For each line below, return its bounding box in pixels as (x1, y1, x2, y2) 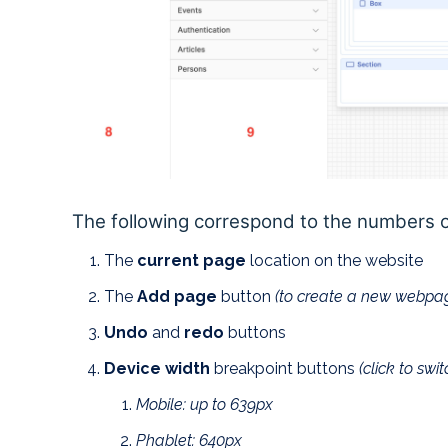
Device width (104, 359, 210, 379)
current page (137, 251, 246, 271)
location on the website (246, 251, 423, 271)
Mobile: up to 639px (136, 395, 273, 415)
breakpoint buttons (210, 359, 359, 379)
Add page (137, 287, 217, 307)
